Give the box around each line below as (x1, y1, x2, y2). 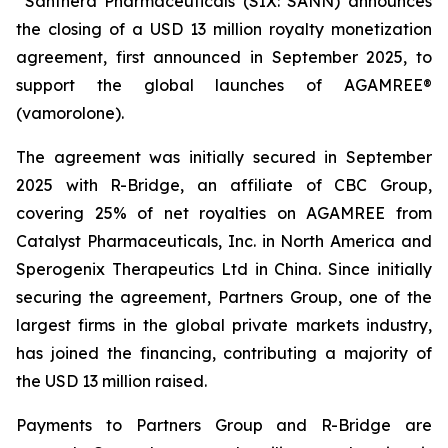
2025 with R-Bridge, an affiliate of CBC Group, (16, 175, 432, 195)
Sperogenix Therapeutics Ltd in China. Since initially (16, 259, 432, 279)
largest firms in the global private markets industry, (16, 315, 432, 335)
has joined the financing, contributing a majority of (16, 343, 432, 363)
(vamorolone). (16, 103, 124, 123)
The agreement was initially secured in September (16, 147, 432, 167)
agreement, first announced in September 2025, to (16, 47, 432, 67)
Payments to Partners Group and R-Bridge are (16, 415, 432, 435)
